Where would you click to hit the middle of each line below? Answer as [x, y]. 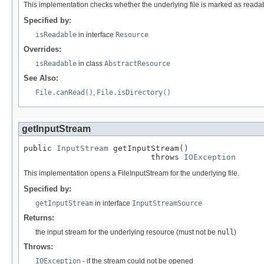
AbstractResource [137, 64]
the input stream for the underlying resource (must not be [126, 232]
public [40, 148]
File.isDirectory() [134, 93]
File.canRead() [64, 93]
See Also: [41, 78]
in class [90, 64]
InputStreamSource [167, 204]
